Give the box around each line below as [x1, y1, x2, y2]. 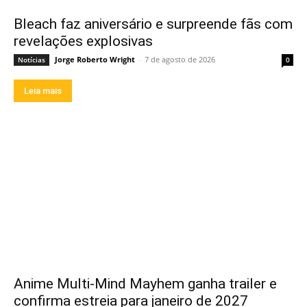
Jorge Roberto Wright [55, 53, 135, 64]
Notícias [18, 54, 45, 64]
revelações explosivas [14, 32, 153, 49]
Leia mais [24, 85, 62, 96]
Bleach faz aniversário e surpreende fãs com [14, 15, 293, 32]
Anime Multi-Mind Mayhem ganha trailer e [14, 275, 277, 292]
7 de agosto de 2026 [145, 53, 215, 64]
